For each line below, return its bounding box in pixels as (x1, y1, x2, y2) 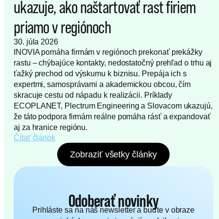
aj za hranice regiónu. (14, 123, 88, 132)
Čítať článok (14, 133, 56, 142)
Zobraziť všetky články (70, 150, 157, 160)
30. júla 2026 (14, 38, 58, 46)
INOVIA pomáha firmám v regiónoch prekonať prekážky (14, 48, 203, 57)
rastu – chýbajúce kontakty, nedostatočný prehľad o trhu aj (14, 59, 212, 67)
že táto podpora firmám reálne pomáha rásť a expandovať (14, 112, 211, 121)
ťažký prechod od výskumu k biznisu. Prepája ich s (14, 69, 187, 78)
